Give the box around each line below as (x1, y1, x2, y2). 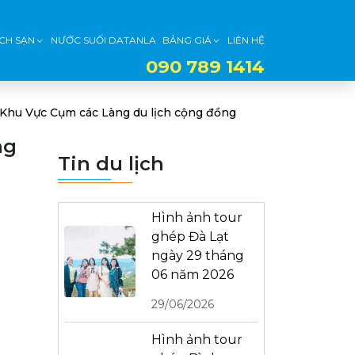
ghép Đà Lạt (151, 229, 229, 244)
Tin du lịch (58, 152, 164, 175)
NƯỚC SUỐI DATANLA (51, 34, 156, 47)
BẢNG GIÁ (162, 34, 212, 47)
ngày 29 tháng (151, 248, 244, 263)
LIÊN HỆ (227, 34, 265, 47)
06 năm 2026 (151, 267, 234, 282)
